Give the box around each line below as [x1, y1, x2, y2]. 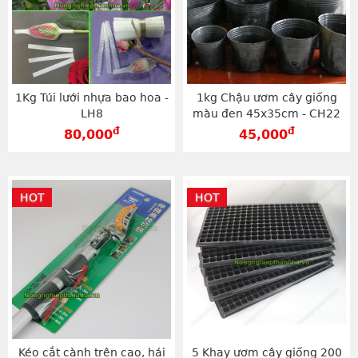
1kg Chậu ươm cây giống [196, 91, 337, 104]
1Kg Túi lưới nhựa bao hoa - [14, 91, 169, 104]
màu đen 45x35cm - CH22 [193, 107, 340, 120]
